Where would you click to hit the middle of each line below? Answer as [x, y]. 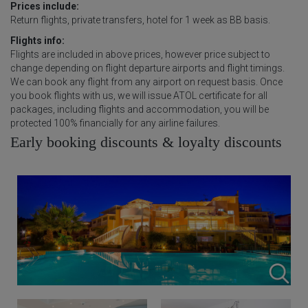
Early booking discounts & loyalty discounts [146, 142]
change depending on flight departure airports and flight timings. [147, 68]
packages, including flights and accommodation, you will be [140, 110]
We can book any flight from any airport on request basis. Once [146, 82]
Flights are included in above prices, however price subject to [140, 55]
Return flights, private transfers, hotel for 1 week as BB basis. [140, 20]
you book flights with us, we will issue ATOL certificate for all [139, 96]
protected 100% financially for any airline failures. [115, 123]
